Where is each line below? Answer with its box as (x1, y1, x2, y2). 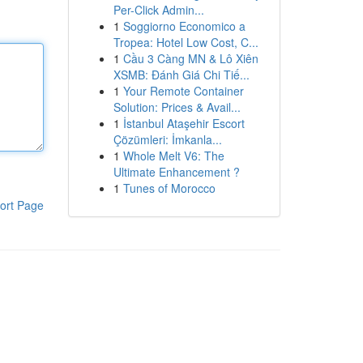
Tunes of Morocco (122, 180, 216, 196)
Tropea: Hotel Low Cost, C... (113, 34, 258, 50)
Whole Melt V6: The (122, 147, 224, 164)
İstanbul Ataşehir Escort (122, 115, 245, 131)
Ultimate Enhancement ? (113, 164, 240, 180)
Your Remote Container (122, 83, 244, 99)
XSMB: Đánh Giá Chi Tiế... (113, 66, 250, 83)
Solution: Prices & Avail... (113, 99, 241, 115)
